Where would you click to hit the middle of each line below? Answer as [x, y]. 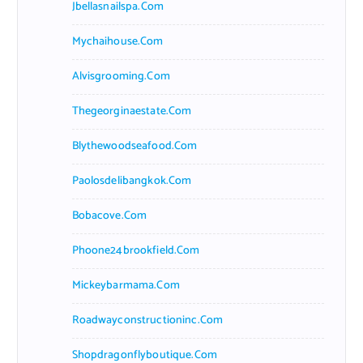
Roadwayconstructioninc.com [147, 320]
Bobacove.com [109, 216]
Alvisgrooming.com [121, 76]
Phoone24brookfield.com [136, 250]
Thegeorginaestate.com [132, 111]
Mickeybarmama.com [126, 285]
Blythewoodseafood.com [135, 146]
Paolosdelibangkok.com [132, 181]
